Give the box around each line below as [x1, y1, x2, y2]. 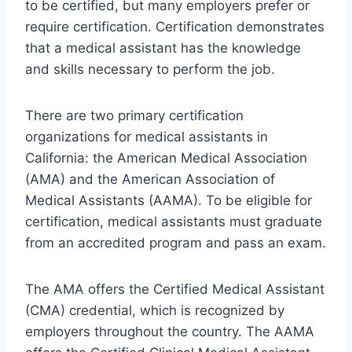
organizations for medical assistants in [25, 129, 268, 145]
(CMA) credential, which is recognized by [25, 302, 284, 319]
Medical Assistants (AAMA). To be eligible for [25, 192, 312, 209]
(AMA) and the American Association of [25, 171, 275, 188]
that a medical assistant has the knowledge [25, 40, 301, 57]
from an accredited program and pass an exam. [25, 235, 326, 251]
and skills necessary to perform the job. [25, 61, 275, 78]
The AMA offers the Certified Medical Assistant [25, 281, 324, 298]
